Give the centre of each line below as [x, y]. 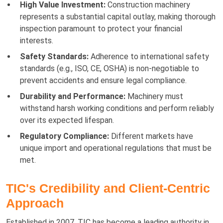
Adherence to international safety [149, 56]
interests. [37, 40]
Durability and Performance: [73, 96]
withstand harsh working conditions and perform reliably [117, 108]
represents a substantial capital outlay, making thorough [118, 16]
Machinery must [154, 96]
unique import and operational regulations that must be [116, 148]
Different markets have [151, 136]
